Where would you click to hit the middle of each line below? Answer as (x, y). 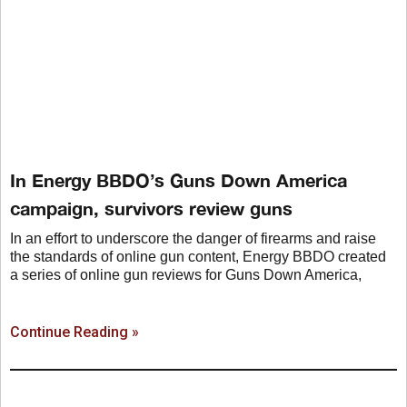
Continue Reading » (74, 333)
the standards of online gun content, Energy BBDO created (198, 257)
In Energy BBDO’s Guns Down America (179, 180)
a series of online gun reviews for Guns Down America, (186, 275)
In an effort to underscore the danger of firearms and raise (193, 239)
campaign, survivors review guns (151, 208)
